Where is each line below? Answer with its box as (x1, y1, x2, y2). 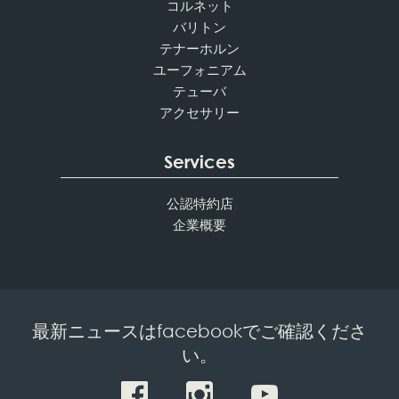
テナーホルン (159, 38, 240, 57)
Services (164, 151, 235, 172)
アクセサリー (159, 102, 240, 121)
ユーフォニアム (152, 60, 247, 78)
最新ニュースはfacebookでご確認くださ (32, 320, 367, 341)
